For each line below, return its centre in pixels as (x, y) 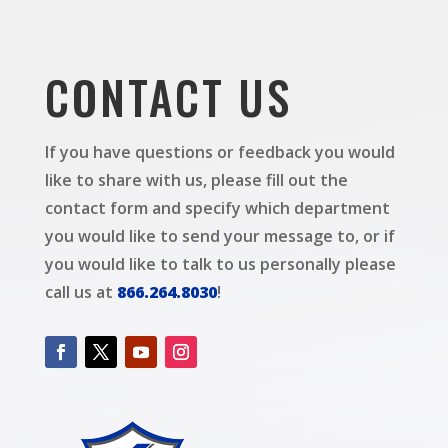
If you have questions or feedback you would (219, 151)
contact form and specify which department (217, 207)
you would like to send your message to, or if (219, 235)
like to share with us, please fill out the (196, 179)
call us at (80, 291)
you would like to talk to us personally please (220, 263)
